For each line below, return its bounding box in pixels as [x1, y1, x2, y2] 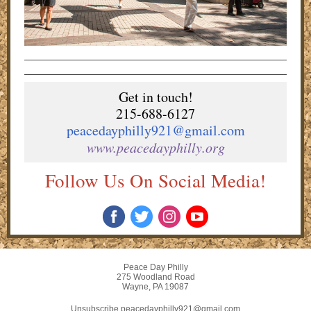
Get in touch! [118, 87, 193, 106]
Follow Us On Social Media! [45, 168, 266, 193]
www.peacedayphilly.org [86, 138, 225, 156]
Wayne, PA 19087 [122, 282, 189, 292]
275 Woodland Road [116, 272, 195, 282]
